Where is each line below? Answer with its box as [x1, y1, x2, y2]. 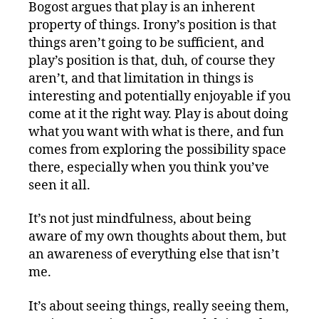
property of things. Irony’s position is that [28, 16, 276, 33]
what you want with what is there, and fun [28, 123, 284, 140]
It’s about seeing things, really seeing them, [28, 298, 289, 315]
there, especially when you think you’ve [28, 159, 269, 176]
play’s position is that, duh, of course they [28, 52, 275, 69]
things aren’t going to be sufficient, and [28, 34, 264, 51]
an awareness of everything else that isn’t [28, 246, 279, 263]
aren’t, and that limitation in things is [28, 70, 253, 87]
